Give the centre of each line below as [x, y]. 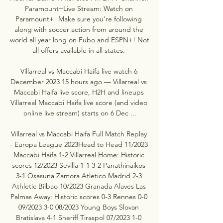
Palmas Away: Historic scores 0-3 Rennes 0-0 [79, 196]
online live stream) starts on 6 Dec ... [80, 113]
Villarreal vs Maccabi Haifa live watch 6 [79, 71]
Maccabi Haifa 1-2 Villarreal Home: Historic [79, 155]
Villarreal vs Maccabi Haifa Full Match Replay [79, 134]
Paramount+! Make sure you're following [79, 19]
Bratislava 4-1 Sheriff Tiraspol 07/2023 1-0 [79, 217]
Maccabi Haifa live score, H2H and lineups [79, 92]
